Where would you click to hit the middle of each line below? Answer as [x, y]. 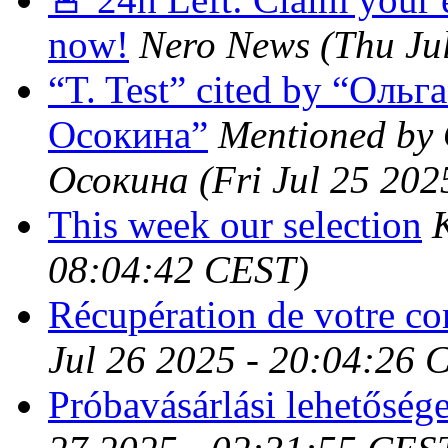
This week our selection [235, 224]
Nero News [224, 44]
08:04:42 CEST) [178, 269]
